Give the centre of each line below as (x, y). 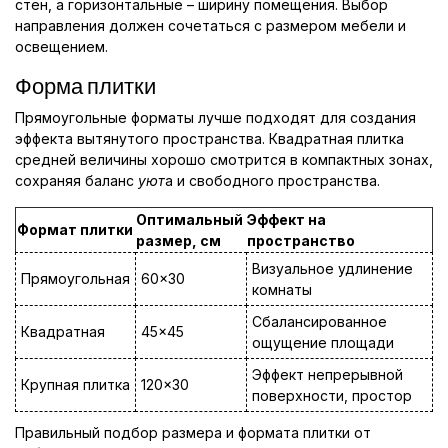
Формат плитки (75, 230)
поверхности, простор (332, 396)
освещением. (61, 47)
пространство (301, 241)
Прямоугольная (75, 279)
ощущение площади (323, 343)
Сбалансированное (319, 322)
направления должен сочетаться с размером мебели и (210, 26)
